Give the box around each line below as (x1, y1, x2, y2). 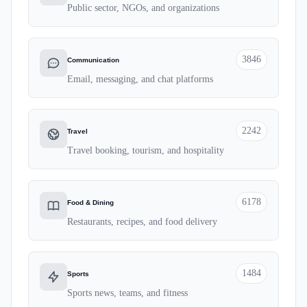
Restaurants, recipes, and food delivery (67, 217, 217, 227)
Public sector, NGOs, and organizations (67, 3, 219, 13)
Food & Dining (67, 198, 114, 206)
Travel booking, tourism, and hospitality (67, 145, 224, 156)
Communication (67, 56, 119, 64)
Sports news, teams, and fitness (67, 288, 188, 298)
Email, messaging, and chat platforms (67, 74, 213, 84)
